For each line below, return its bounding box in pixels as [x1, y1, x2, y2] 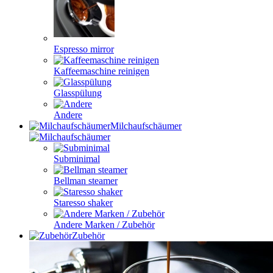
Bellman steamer [54, 175, 118, 186]
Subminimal [54, 154, 100, 164]
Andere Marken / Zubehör [54, 219, 155, 230]
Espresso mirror [54, 44, 114, 54]
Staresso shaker [54, 197, 113, 208]
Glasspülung [54, 88, 102, 98]
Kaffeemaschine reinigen [54, 66, 149, 76]
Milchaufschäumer [110, 121, 182, 131]
